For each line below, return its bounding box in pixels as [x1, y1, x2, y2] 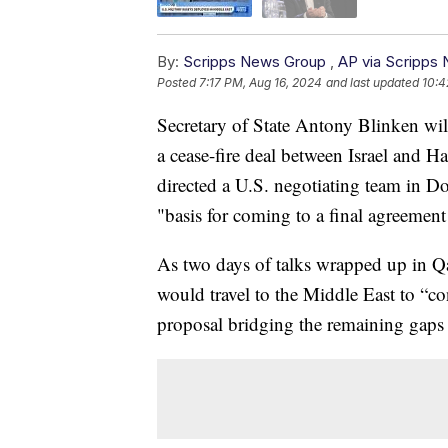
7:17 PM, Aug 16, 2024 [199, 74, 322, 90]
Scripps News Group [183, 51, 326, 71]
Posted [157, 74, 199, 90]
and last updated [326, 74, 419, 90]
